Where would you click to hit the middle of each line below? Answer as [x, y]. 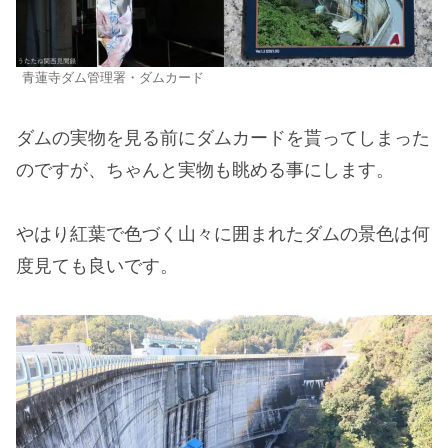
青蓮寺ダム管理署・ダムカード [113, 78]
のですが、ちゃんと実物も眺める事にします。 [205, 169]
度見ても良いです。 [97, 266]
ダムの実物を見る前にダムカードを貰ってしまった [223, 137]
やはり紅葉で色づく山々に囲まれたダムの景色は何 [223, 234]
